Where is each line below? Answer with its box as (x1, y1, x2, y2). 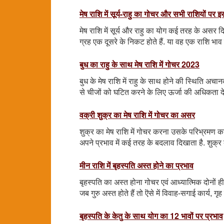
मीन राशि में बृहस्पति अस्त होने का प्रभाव (79, 159, 193, 171)
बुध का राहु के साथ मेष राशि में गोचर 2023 (79, 58, 199, 70)
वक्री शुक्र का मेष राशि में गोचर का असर (79, 108, 195, 120)
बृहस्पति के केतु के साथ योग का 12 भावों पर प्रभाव (79, 209, 223, 221)
